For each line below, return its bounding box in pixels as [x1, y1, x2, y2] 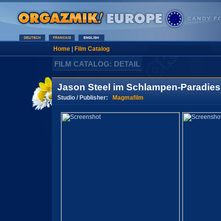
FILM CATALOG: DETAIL [54, 60, 140, 68]
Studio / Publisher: [57, 94, 112, 101]
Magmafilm [112, 94, 144, 101]
